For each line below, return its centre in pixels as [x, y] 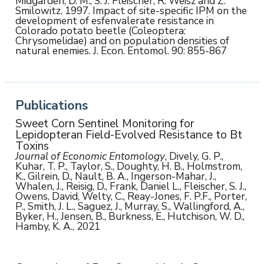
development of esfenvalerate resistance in [114, 21]
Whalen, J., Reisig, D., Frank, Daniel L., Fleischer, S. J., [131, 187]
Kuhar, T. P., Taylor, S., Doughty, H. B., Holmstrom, [128, 166]
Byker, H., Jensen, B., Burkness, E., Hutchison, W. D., [130, 217]
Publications [51, 105]
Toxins [32, 146]
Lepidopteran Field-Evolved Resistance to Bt [128, 135]
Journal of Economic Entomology [90, 156]
